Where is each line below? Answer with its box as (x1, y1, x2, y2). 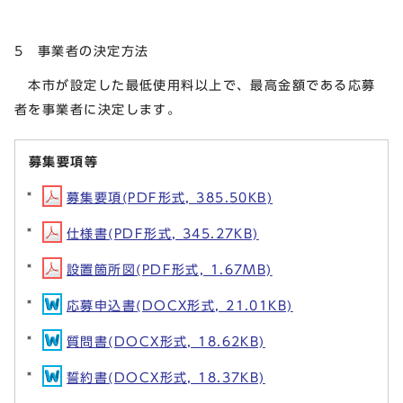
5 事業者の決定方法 (14, 43, 149, 58)
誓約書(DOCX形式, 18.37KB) (67, 370, 265, 384)
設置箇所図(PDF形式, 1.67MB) (67, 262, 273, 276)
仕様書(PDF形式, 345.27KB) (67, 226, 259, 240)
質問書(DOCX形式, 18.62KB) (67, 334, 265, 348)
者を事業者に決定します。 (14, 102, 182, 116)
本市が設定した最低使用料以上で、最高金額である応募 (14, 77, 376, 92)
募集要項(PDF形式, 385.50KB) (67, 190, 273, 204)
